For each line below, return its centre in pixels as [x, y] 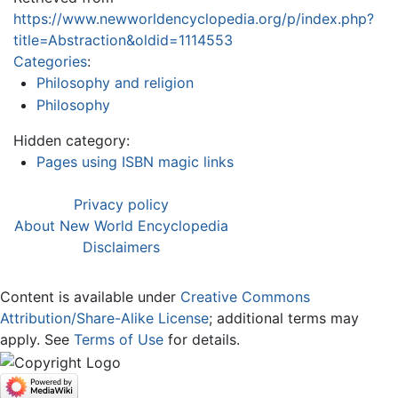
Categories [50, 61]
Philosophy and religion [115, 82]
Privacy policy [121, 205]
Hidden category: [72, 141]
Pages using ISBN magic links [135, 162]
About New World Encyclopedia [121, 226]
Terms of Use [119, 340]
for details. [202, 340]
